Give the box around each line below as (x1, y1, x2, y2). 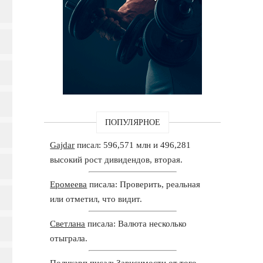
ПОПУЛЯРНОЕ (104, 117, 160, 127)
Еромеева (50, 179, 87, 189)
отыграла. (50, 233, 88, 243)
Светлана (50, 218, 86, 228)
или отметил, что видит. (50, 194, 143, 204)
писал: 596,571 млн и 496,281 (75, 140, 191, 150)
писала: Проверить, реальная (87, 179, 201, 189)
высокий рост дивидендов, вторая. (50, 154, 183, 164)
